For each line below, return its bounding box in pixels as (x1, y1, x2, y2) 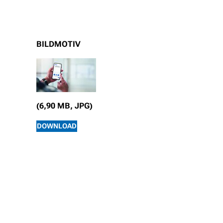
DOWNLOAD (36, 122, 77, 130)
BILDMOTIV (36, 39, 81, 49)
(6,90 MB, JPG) (36, 101, 93, 111)
